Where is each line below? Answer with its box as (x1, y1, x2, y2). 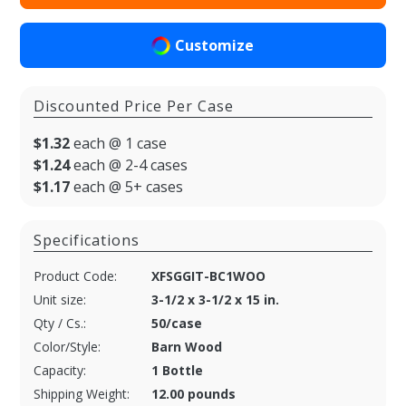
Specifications (34, 230, 140, 251)
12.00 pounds (151, 385, 236, 403)
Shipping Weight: (34, 385, 130, 403)
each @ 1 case (70, 133, 167, 154)
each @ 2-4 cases (70, 155, 188, 176)
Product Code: (34, 267, 117, 285)
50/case (151, 314, 202, 333)
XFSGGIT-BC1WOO (151, 267, 266, 285)
